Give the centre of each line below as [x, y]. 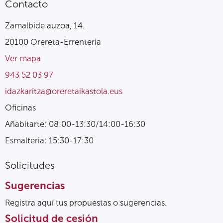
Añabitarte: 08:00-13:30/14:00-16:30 [75, 124]
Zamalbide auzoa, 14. [45, 25]
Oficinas [20, 107]
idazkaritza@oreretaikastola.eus [64, 91]
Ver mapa [23, 58]
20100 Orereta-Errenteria [53, 42]
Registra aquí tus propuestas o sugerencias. [86, 202]
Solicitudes [30, 165]
